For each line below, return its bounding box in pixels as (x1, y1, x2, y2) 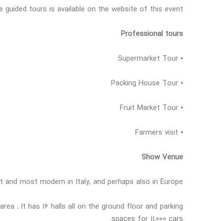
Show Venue (142, 150, 183, 163)
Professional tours (121, 27, 183, 40)
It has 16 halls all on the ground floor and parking (21, 200, 183, 213)
